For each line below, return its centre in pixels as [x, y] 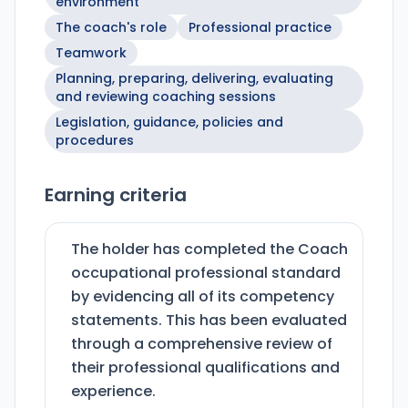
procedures [95, 141]
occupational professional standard [206, 273]
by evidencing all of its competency [203, 297]
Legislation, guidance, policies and [169, 122]
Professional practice [260, 28]
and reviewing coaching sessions [166, 97]
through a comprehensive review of [202, 344]
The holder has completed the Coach [209, 250]
